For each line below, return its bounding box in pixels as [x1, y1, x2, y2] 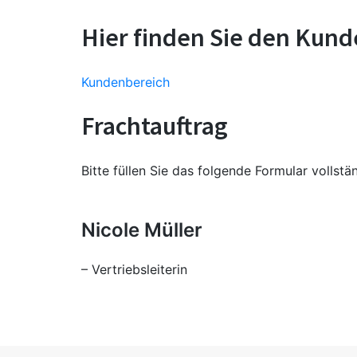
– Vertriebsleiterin [81, 261, 187, 278]
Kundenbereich [81, 74, 170, 91]
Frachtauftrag [81, 110, 228, 143]
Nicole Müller [81, 218, 202, 242]
